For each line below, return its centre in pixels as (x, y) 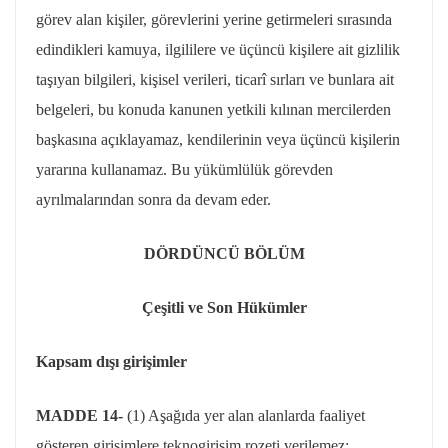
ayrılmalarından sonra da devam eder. (153, 199)
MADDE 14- (81, 415)
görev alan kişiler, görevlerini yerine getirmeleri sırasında (214, 19)
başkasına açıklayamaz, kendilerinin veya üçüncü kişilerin (218, 139)
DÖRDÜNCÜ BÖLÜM (224, 253)
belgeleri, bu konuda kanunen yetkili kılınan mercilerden (213, 109)
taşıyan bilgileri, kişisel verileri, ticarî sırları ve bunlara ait (215, 79)
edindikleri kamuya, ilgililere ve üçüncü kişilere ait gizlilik (218, 49)
